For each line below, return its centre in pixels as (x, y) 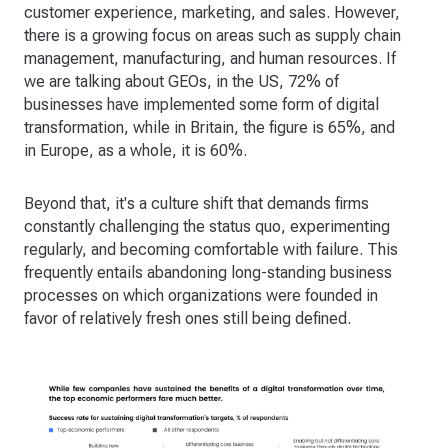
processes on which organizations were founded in (201, 296)
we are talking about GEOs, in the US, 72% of (181, 82)
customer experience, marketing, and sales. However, (212, 13)
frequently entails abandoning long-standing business (208, 273)
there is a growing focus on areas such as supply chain (212, 36)
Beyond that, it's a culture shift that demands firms (196, 204)
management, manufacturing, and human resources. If (210, 59)
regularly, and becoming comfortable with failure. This (211, 250)
